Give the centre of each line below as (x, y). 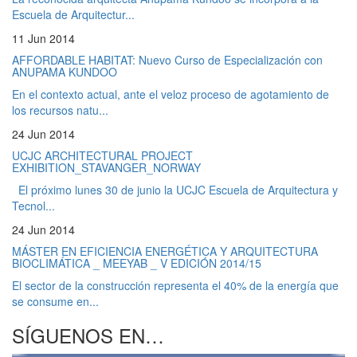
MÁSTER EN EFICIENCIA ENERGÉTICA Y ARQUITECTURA (165, 251)
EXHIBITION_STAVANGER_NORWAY (106, 167)
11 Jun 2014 (43, 38)
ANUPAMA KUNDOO (65, 71)
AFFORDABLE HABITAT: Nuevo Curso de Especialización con (167, 59)
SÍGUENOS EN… (88, 335)
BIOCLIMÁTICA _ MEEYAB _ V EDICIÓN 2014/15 (137, 263)
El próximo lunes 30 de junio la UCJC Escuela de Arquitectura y (175, 189)
